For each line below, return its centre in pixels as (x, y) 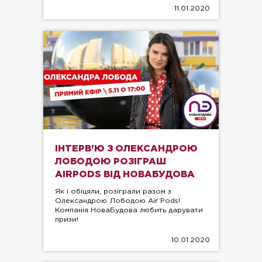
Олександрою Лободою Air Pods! (118, 201)
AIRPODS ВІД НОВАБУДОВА (125, 175)
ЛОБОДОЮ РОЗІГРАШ (111, 162)
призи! (67, 220)
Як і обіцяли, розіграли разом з (113, 192)
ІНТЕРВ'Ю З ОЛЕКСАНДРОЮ (126, 149)
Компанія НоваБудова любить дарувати (129, 211)
